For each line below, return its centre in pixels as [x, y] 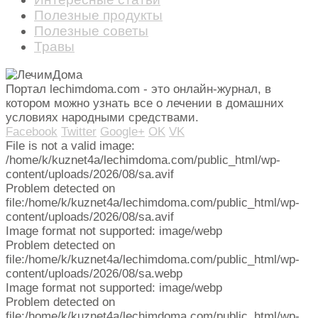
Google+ [122, 132]
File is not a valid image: [70, 146]
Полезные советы [91, 31]
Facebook [32, 132]
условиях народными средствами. [102, 118]
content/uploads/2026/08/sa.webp [94, 274]
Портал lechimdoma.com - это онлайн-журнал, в [138, 89]
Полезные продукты [98, 16]
